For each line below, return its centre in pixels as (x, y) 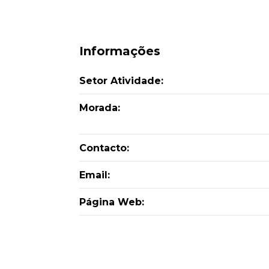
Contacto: (104, 148)
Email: (95, 175)
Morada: (100, 107)
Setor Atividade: (121, 80)
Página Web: (112, 202)
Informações (120, 51)
